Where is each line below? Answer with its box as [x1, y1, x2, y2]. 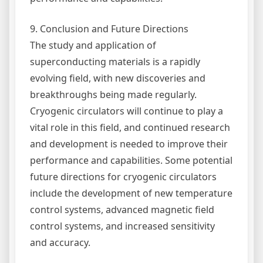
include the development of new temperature [30, 186, 232, 200]
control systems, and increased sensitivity [30, 219, 215, 232]
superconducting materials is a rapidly [30, 55, 200, 68]
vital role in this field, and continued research [30, 120, 230, 134]
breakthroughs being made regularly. [30, 87, 197, 101]
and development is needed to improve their [30, 137, 228, 150]
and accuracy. [30, 235, 90, 249]
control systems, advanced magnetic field [30, 203, 214, 216]
